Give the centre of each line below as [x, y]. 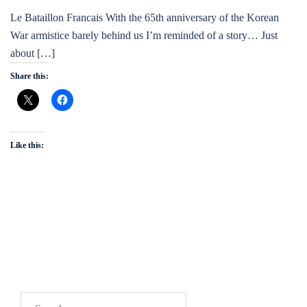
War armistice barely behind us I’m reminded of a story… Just [144, 35]
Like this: [27, 145]
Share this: [29, 76]
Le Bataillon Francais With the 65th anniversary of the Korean [145, 17]
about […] [33, 53]
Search [35, 300]
